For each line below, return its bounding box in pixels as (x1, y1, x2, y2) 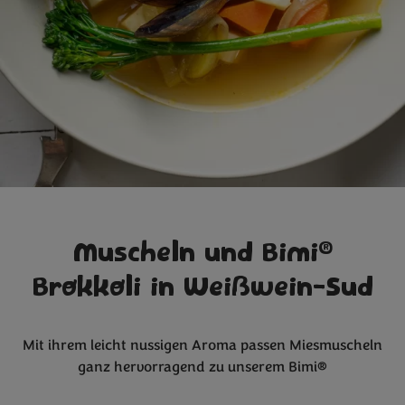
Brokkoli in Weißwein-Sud (32, 274, 373, 304)
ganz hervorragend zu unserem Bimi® (78, 357, 327, 378)
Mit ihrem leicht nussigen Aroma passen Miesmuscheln (23, 335, 382, 356)
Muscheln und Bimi (72, 240, 318, 269)
